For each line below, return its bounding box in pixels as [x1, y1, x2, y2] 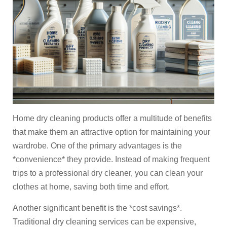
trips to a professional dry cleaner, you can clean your [13, 169, 203, 177]
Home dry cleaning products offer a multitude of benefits [13, 114, 212, 123]
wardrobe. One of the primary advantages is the [13, 141, 182, 150]
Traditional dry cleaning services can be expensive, [13, 217, 196, 226]
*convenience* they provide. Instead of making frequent [13, 155, 210, 164]
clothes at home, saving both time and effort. [13, 182, 170, 191]
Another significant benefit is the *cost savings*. [13, 204, 182, 212]
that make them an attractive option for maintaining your [13, 128, 210, 136]
